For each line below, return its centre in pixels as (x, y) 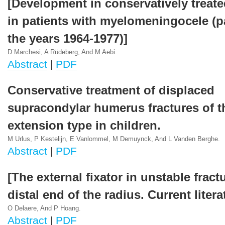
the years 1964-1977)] (68, 39)
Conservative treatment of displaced (111, 90)
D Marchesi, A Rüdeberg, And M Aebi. (62, 52)
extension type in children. (84, 126)
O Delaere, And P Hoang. (44, 208)
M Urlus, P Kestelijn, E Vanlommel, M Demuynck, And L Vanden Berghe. (114, 139)
